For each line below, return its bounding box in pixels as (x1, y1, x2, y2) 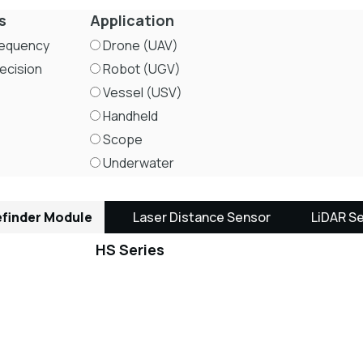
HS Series (95, 240, 164, 259)
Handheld (100, 107, 158, 125)
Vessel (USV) (100, 83, 182, 101)
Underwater (100, 154, 174, 172)
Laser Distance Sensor (132, 208, 271, 226)
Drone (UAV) (100, 36, 178, 54)
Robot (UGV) (100, 60, 181, 78)
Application (90, 11, 174, 30)
